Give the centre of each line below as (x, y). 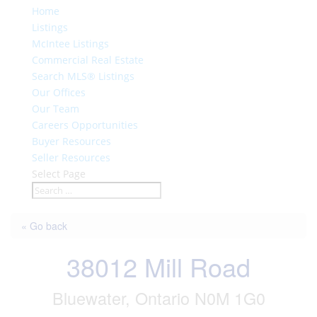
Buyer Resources (71, 141)
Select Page (58, 173)
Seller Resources (71, 157)
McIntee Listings (70, 43)
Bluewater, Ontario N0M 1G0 (158, 298)
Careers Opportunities (85, 125)
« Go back (44, 225)
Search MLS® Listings (83, 76)
